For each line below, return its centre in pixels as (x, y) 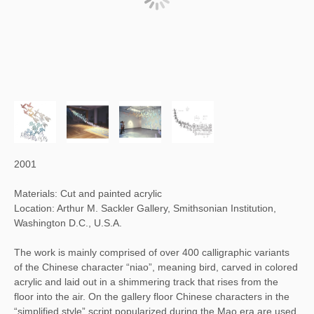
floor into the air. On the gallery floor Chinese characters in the (152, 296)
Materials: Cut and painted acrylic (88, 193)
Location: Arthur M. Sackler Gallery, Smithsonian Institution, (145, 208)
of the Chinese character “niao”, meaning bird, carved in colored (156, 267)
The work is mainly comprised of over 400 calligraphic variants (152, 252)
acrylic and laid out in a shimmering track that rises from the (146, 281)
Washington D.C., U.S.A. (68, 223)
